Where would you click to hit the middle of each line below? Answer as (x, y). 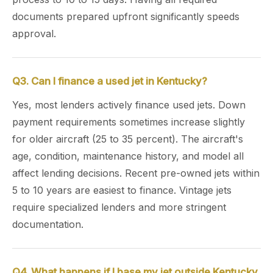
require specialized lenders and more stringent (119, 207)
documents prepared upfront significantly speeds (126, 16)
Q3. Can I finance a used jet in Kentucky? (110, 81)
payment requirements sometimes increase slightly (129, 122)
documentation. (48, 224)
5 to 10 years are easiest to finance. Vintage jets (122, 190)
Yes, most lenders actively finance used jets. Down (129, 105)
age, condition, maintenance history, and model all (128, 156)
